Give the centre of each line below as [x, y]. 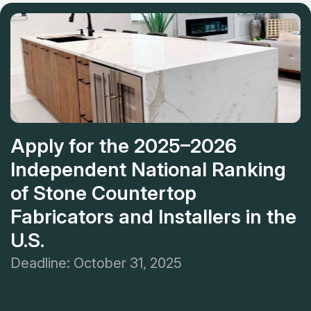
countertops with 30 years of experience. [105, 10]
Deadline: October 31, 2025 [96, 263]
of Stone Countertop [103, 193]
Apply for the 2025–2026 [124, 146]
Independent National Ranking [148, 170]
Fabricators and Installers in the [153, 217]
